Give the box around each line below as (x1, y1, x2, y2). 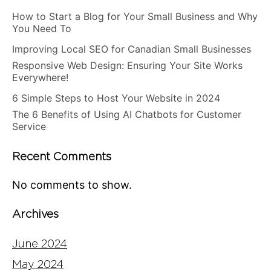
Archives (12, 207, 59, 220)
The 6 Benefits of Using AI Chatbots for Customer (12, 108, 241, 120)
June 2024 (12, 237, 67, 250)
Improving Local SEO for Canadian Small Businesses (12, 42, 251, 55)
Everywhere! (12, 71, 68, 83)
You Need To (12, 22, 71, 34)
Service (12, 120, 46, 132)
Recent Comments (12, 149, 111, 163)
